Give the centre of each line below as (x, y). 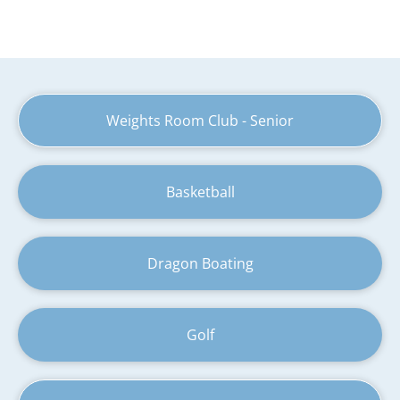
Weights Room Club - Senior (200, 121)
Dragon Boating (200, 263)
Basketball (200, 192)
